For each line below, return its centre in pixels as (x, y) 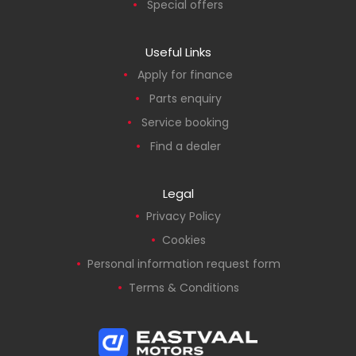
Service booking (185, 122)
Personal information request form (184, 263)
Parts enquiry (185, 98)
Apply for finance (185, 74)
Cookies (184, 240)
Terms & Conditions (184, 287)
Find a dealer (185, 146)
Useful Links (178, 52)
